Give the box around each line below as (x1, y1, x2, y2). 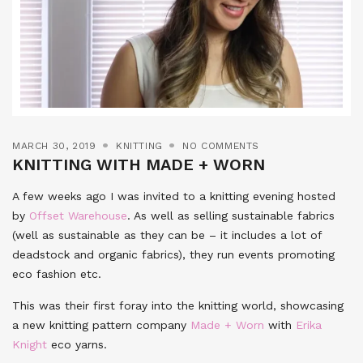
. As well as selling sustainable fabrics (127, 209, 335, 223)
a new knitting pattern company (12, 318, 190, 332)
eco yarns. (47, 338, 107, 352)
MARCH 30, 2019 (12, 140, 96, 152)
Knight (12, 338, 47, 352)
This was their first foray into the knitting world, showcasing (12, 299, 344, 313)
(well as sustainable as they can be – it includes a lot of (12, 228, 322, 242)
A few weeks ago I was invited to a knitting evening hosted (12, 190, 335, 203)
